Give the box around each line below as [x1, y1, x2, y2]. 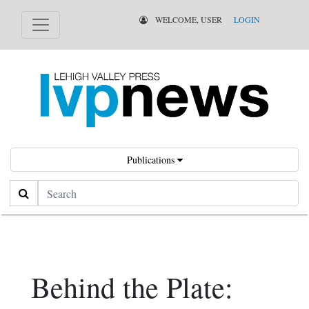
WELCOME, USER [152, 14, 222, 25]
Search [10, 181, 39, 197]
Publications [126, 153, 177, 167]
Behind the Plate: [31, 268, 233, 307]
